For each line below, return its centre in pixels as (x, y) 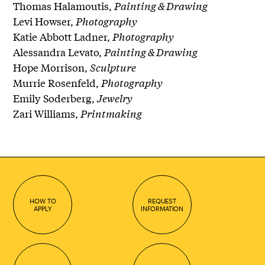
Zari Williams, (47, 114)
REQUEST (162, 201)
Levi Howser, (45, 21)
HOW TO (43, 201)
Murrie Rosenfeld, (57, 83)
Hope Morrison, (52, 67)
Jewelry (115, 98)
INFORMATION (162, 209)
